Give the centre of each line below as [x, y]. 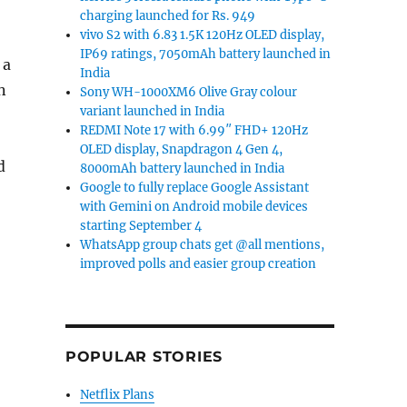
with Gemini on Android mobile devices [194, 207]
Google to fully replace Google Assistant [195, 188]
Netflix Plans [118, 395]
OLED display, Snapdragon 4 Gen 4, [182, 149]
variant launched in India [153, 111]
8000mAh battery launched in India [183, 169]
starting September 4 [141, 226]
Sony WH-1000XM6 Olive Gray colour [189, 92]
